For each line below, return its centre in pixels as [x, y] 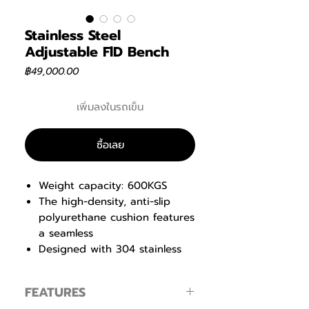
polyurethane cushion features [117, 217]
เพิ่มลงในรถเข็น [110, 107]
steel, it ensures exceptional [110, 265]
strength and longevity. [98, 281]
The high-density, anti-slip [104, 201]
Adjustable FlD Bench [97, 52]
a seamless [66, 233]
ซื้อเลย [110, 145]
